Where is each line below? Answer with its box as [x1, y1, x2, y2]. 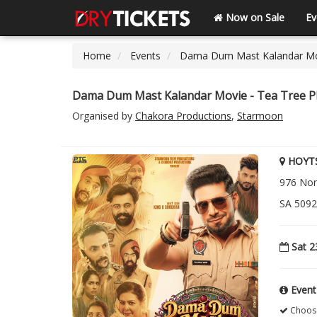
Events [130, 49, 161, 62]
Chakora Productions [135, 109, 231, 122]
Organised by [72, 109, 135, 122]
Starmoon [237, 109, 283, 122]
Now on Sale [223, 11, 284, 24]
